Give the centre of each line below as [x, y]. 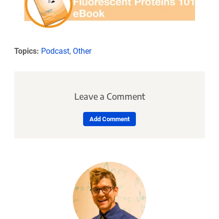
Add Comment [109, 119]
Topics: [26, 51]
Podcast [55, 51]
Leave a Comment [109, 96]
